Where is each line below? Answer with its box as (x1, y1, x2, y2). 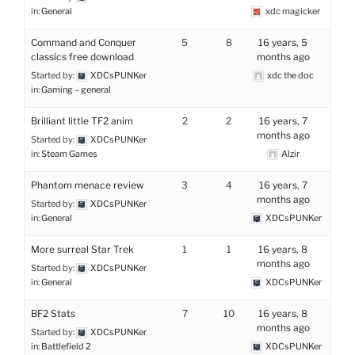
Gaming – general (41, 84, 111, 95)
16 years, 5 (258, 36, 308, 48)
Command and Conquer (31, 36, 136, 48)
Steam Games (41, 148, 97, 159)
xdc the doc (266, 70, 314, 81)
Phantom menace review (31, 179, 144, 191)
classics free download (31, 51, 134, 63)
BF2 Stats (31, 307, 75, 319)
